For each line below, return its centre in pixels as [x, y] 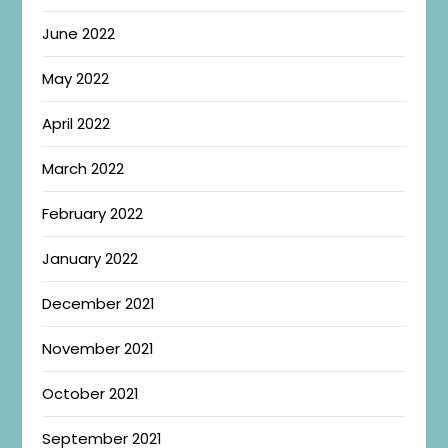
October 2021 [91, 394]
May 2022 [76, 79]
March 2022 [83, 169]
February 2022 [93, 214]
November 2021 [98, 349]
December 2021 [99, 304]
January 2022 [90, 259]
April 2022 [76, 124]
